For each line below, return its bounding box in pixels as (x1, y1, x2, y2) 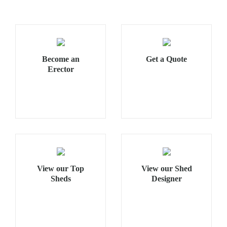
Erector (47, 65, 74, 73)
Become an (42, 55, 80, 63)
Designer (151, 174, 182, 183)
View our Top (37, 164, 84, 173)
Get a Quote (146, 55, 187, 63)
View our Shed (141, 164, 192, 173)
